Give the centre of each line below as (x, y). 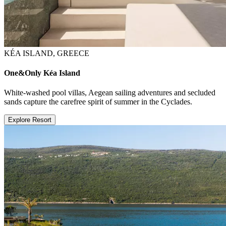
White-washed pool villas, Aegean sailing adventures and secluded (110, 93)
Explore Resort (30, 120)
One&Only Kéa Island (42, 73)
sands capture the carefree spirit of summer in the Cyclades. (98, 102)
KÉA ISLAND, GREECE (47, 53)
